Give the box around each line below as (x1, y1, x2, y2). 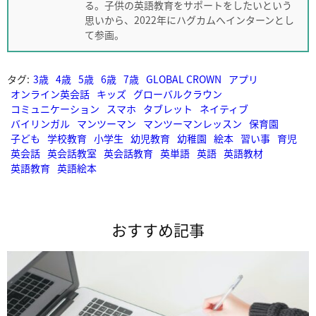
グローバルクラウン (133, 86, 222, 101)
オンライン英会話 (11, 86, 90, 101)
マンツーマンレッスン (143, 116, 242, 130)
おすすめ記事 (111, 217, 205, 241)
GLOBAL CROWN (146, 71, 221, 86)
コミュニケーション (11, 101, 99, 116)
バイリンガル (11, 116, 70, 130)
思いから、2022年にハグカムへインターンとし (85, 12, 294, 27)
